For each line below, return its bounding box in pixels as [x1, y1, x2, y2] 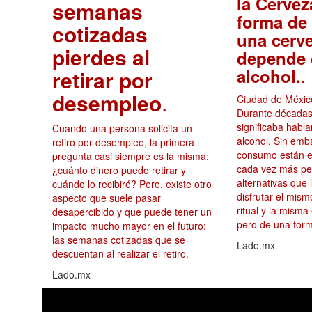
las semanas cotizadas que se [52, 233, 185, 247]
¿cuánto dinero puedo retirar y [52, 163, 186, 178]
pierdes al [52, 42, 150, 72]
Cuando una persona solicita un [52, 121, 192, 136]
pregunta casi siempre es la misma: [52, 149, 209, 164]
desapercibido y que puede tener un [52, 205, 212, 219]
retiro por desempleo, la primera [52, 135, 194, 150]
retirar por [52, 65, 153, 95]
